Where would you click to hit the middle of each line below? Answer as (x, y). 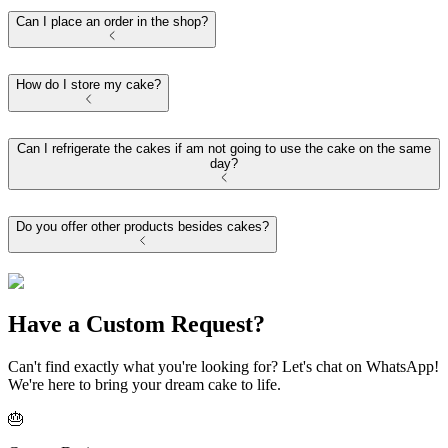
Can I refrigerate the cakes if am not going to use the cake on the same (224, 148)
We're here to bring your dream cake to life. (144, 384)
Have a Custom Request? (136, 323)
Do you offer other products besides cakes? (142, 226)
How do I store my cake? (88, 85)
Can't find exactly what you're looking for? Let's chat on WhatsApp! (223, 366)
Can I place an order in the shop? (112, 22)
